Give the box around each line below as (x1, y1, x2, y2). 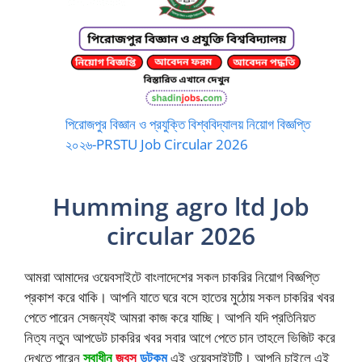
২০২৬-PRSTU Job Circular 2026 (65, 135, 248, 154)
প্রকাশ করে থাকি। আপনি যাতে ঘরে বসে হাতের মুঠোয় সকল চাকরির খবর (24, 288, 335, 307)
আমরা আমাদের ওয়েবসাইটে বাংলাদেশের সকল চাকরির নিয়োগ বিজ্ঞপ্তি (24, 267, 319, 287)
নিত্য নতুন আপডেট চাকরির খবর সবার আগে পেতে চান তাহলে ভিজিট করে (24, 328, 335, 347)
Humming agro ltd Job (53, 190, 309, 224)
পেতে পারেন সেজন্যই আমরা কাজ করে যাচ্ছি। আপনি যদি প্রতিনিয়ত (24, 308, 315, 327)
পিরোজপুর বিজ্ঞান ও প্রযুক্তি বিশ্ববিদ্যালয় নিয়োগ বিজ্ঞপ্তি (65, 115, 310, 134)
